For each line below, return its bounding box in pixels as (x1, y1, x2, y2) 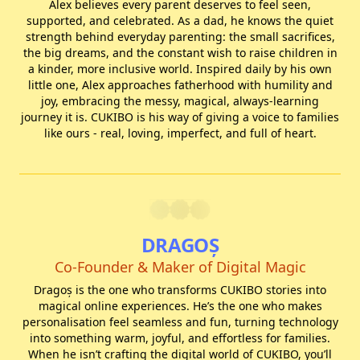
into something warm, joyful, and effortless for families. (30, 330, 330, 346)
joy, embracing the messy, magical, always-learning (41, 93, 319, 108)
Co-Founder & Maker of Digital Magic (54, 257, 306, 276)
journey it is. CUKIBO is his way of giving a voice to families (21, 109, 339, 125)
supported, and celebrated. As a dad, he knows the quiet (27, 13, 333, 28)
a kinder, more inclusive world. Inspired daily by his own (28, 61, 332, 76)
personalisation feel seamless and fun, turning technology (22, 314, 338, 329)
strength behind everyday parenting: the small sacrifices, (25, 29, 335, 44)
